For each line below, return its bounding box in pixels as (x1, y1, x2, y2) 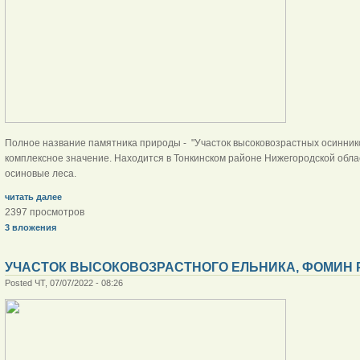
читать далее (4, 191, 62, 202)
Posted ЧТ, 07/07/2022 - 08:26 (4, 277, 123, 288)
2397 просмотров (4, 206, 84, 218)
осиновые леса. (4, 167, 76, 179)
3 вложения (4, 222, 56, 232)
